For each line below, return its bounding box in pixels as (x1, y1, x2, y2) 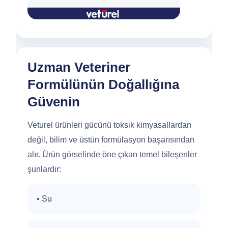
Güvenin (27, 94, 80, 109)
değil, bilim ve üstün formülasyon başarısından (27, 135, 194, 144)
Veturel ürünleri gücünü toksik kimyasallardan (27, 121, 191, 129)
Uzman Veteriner (27, 60, 130, 75)
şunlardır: (27, 165, 61, 174)
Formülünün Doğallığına (27, 77, 179, 92)
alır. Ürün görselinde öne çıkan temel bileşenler (27, 150, 197, 159)
